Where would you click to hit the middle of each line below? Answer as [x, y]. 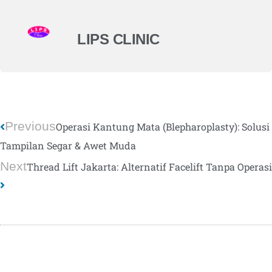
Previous [30, 126]
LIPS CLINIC [118, 39]
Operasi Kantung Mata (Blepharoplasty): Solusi [163, 127]
